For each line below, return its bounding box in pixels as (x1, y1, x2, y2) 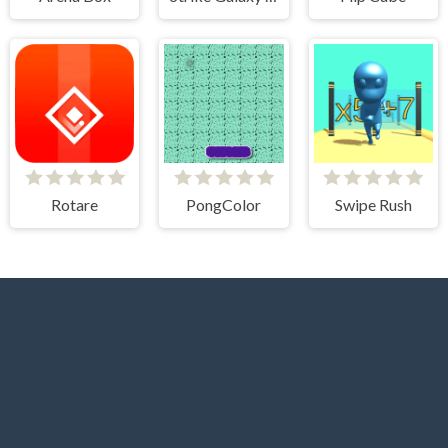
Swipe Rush (334, 195, 412, 215)
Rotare (51, 195, 99, 215)
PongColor (186, 195, 262, 215)
